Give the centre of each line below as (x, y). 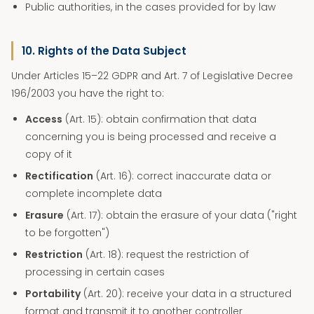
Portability (53, 294)
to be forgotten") (67, 233)
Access (44, 119)
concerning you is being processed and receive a (151, 137)
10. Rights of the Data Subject (104, 51)
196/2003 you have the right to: (88, 93)
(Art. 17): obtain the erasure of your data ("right (180, 215)
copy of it (49, 154)
